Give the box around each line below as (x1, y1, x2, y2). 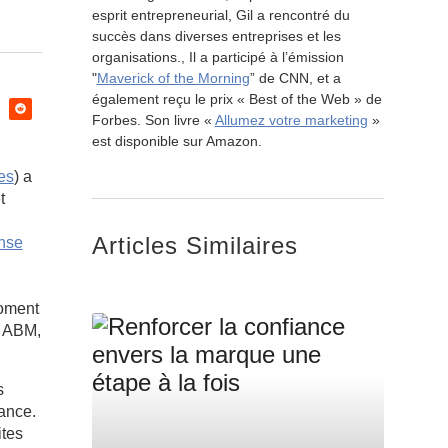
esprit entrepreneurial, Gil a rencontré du (91, 7, 350, 23)
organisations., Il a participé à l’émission (91, 49, 344, 65)
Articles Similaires (91, 232, 298, 260)
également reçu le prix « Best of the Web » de (91, 91, 382, 107)
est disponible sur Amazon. (91, 133, 262, 149)
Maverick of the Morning (96, 70, 250, 86)
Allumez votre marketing (214, 112, 368, 128)
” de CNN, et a (249, 70, 341, 86)
